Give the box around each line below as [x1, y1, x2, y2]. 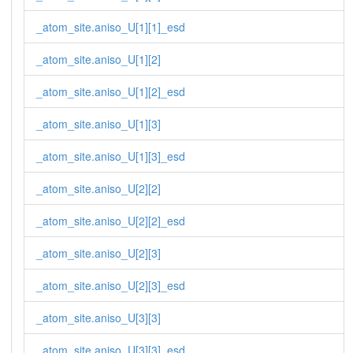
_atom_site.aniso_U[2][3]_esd [35, 277, 185, 294]
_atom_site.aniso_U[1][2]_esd [35, 84, 185, 100]
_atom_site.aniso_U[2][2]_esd [35, 213, 185, 229]
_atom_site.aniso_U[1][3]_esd [35, 148, 185, 165]
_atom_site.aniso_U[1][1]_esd [35, 19, 185, 35]
